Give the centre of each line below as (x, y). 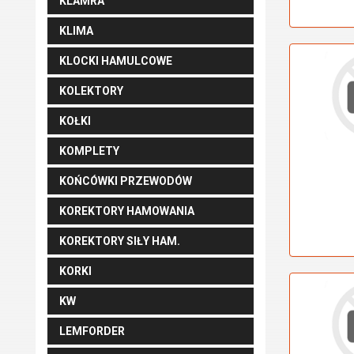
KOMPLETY (89, 151)
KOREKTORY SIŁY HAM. (120, 241)
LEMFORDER (92, 331)
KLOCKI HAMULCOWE (116, 61)
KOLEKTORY (91, 91)
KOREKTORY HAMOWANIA (127, 211)
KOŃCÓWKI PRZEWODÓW (126, 181)
